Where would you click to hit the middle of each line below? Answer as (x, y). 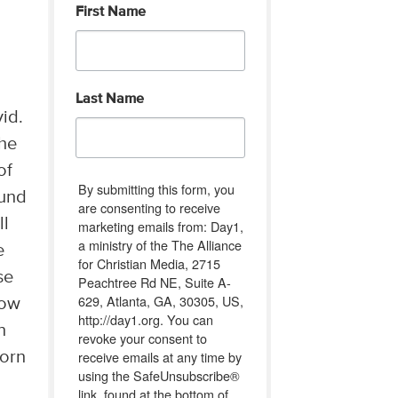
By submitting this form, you (156, 188)
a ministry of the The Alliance (159, 244)
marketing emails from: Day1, (160, 226)
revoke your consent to (142, 338)
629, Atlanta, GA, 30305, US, (160, 300)
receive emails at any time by (159, 356)
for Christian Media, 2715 (149, 263)
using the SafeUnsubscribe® (159, 375)
